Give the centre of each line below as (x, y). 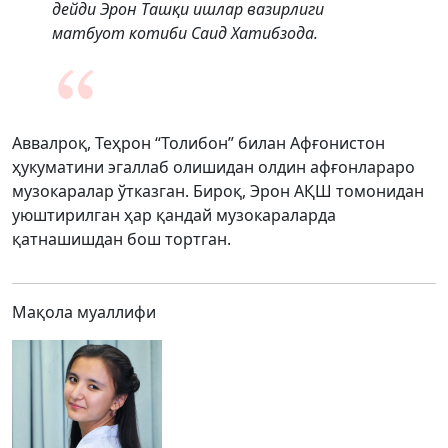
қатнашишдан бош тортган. (121, 239)
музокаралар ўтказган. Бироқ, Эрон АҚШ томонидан (218, 191)
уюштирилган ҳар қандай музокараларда (174, 215)
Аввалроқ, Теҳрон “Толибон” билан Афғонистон (198, 143)
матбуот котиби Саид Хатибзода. (185, 33)
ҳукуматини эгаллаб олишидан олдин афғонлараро (213, 167)
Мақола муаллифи (84, 312)
